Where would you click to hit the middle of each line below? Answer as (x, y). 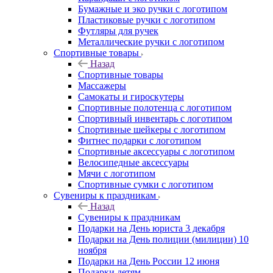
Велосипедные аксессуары (133, 162)
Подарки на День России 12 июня (149, 261)
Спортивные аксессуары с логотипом (156, 151)
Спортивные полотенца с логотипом (155, 107)
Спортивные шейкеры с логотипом (152, 129)
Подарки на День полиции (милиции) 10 (163, 239)
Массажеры (102, 85)
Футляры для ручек (118, 30)
